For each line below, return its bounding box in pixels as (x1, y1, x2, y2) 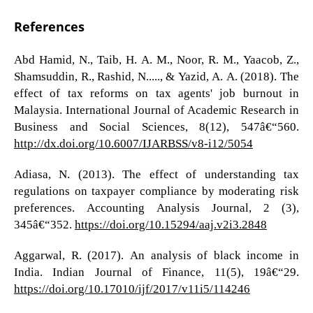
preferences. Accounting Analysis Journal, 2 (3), (13, 201, 300, 213)
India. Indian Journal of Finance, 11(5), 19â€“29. (13, 265, 300, 278)
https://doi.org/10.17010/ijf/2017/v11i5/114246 (13, 282, 250, 295)
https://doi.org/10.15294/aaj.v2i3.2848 (74, 218, 267, 230)
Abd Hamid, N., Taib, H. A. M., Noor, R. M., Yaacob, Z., (13, 52, 300, 65)
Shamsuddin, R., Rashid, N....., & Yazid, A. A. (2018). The (13, 69, 300, 82)
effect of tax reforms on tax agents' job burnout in (13, 86, 300, 99)
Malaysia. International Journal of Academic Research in (13, 103, 300, 115)
